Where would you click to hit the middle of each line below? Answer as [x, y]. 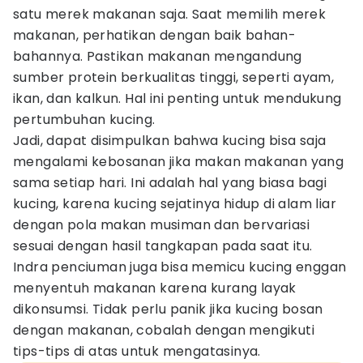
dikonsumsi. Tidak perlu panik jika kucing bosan [168, 309]
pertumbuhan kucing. [84, 120]
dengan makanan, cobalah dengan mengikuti [164, 330]
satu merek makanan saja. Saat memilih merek [170, 14]
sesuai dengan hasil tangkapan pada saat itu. [163, 246]
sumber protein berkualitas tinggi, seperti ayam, [174, 77]
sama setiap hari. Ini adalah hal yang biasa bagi [170, 183]
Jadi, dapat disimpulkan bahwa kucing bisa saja [170, 141]
